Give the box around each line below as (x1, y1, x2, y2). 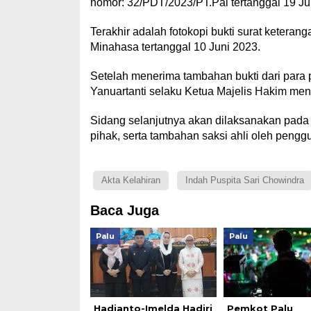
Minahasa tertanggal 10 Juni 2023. (90, 41, 260, 53)
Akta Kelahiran (101, 175, 160, 185)
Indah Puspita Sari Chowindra (185, 175, 304, 185)
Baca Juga (90, 203, 159, 218)
